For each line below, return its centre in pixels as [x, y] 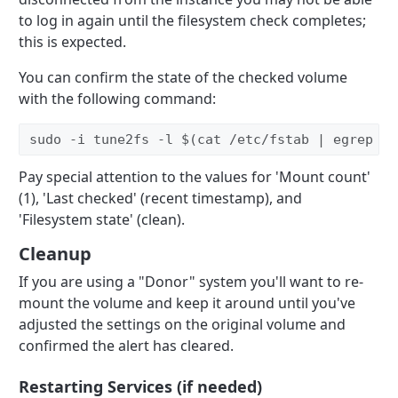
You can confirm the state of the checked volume [183, 77]
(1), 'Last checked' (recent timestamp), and [161, 198]
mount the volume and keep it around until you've [187, 302]
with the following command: [118, 98]
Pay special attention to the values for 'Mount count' [195, 176]
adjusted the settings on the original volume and [183, 324]
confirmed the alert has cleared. [127, 345]
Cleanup [56, 253]
